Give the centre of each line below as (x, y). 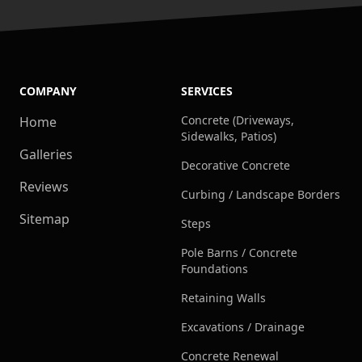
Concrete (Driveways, (238, 120)
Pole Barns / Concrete (239, 253)
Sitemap (44, 219)
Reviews (44, 187)
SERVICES (207, 91)
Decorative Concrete (236, 166)
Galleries (46, 155)
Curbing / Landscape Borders (261, 195)
